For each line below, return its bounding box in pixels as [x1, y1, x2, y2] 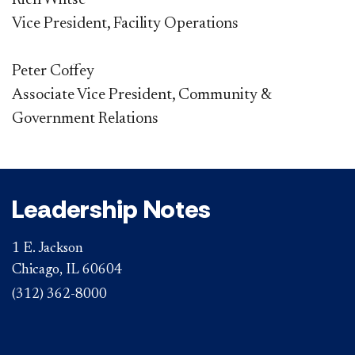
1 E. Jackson [12, 242, 83, 257]
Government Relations [12, 111, 158, 128]
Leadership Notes [12, 193, 211, 227]
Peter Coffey [12, 63, 97, 80]
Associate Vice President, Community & [12, 87, 271, 104]
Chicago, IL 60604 [12, 263, 122, 278]
